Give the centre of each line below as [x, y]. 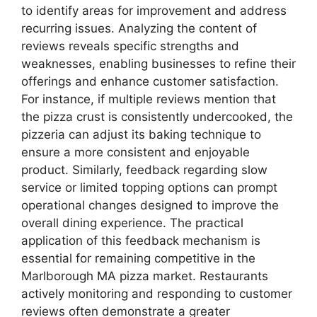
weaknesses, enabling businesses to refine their [158, 64]
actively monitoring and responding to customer [157, 294]
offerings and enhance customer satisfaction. [150, 82]
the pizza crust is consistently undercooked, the [157, 117]
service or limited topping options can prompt [149, 188]
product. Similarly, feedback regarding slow [144, 170]
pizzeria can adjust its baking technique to [141, 135]
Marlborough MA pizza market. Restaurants [145, 276]
